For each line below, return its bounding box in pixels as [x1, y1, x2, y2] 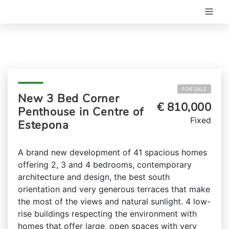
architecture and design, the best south [18, 172, 170, 182]
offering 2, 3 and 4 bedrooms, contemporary [18, 159, 192, 170]
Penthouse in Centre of [18, 104, 144, 120]
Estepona [18, 118, 69, 133]
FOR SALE [182, 86, 207, 92]
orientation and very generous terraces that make [18, 184, 210, 194]
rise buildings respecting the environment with [18, 209, 197, 219]
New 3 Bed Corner [18, 91, 120, 106]
